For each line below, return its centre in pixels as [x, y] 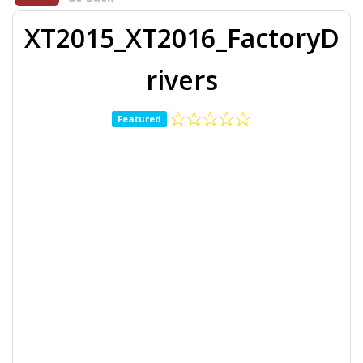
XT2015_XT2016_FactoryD [181, 37]
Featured [139, 118]
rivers [181, 79]
